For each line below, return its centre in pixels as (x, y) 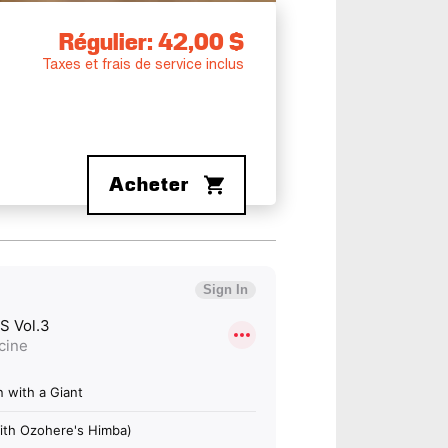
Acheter (149, 184)
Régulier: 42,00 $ (151, 43)
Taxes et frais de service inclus (143, 64)
